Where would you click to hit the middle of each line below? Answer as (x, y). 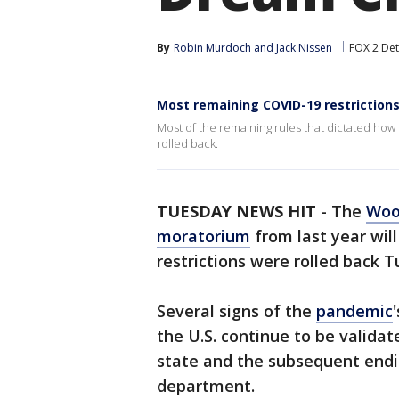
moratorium (204, 236)
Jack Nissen (304, 48)
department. (206, 386)
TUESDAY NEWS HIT (236, 211)
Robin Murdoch (212, 48)
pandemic (354, 311)
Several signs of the (236, 311)
